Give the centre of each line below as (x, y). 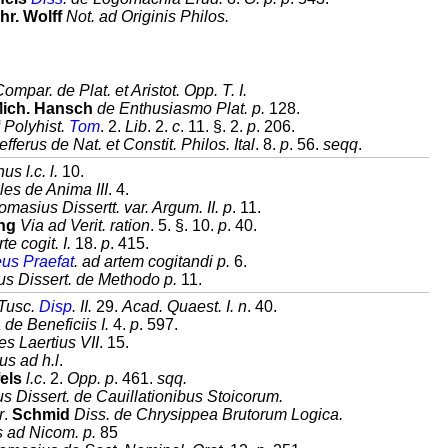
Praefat (48, 261)
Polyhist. (36, 126)
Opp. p (90, 378)
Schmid (41, 414)
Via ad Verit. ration (85, 225)
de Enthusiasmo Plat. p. (181, 108)
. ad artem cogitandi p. (152, 261)
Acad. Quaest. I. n (184, 306)
